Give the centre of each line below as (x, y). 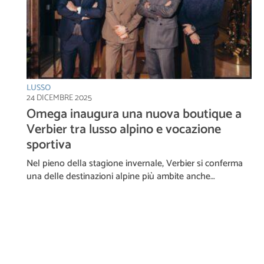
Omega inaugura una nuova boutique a (134, 114)
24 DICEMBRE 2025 (59, 98)
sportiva (49, 145)
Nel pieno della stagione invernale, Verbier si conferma (135, 163)
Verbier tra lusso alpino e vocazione (124, 129)
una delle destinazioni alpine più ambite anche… (121, 176)
